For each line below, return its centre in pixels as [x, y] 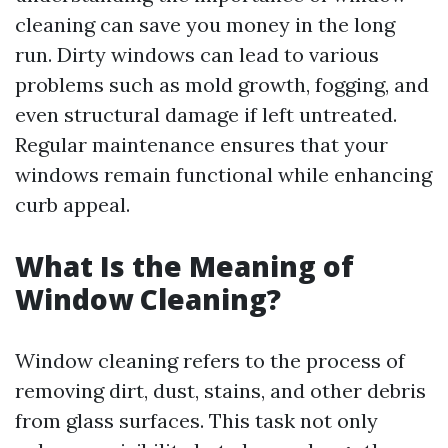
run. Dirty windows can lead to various [197, 55]
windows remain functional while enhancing [223, 175]
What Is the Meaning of [184, 266]
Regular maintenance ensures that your [201, 145]
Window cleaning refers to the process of [210, 361]
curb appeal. [72, 205]
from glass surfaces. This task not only [196, 421]
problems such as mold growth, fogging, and [222, 85]
